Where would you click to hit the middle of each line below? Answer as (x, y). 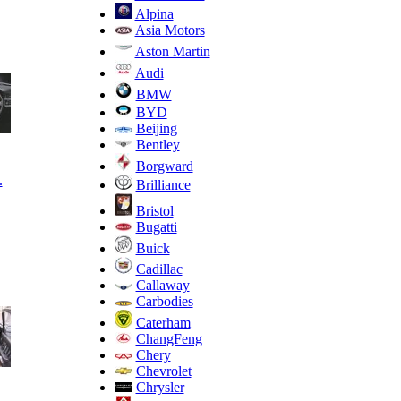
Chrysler (160, 387)
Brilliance (163, 184)
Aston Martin (172, 51)
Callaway (162, 285)
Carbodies (164, 301)
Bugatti (156, 226)
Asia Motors (170, 30)
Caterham (163, 322)
